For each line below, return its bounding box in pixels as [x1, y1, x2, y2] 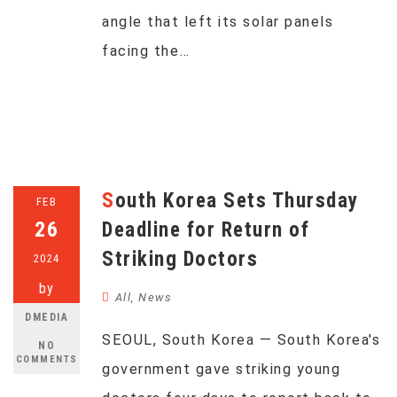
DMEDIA [25, 311, 68, 323]
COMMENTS [15, 354, 78, 365]
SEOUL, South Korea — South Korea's [102, 331, 380, 348]
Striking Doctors [102, 247, 258, 271]
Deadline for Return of [102, 218, 309, 242]
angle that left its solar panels [102, 13, 333, 30]
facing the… [102, 43, 191, 59]
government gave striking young [102, 361, 340, 378]
